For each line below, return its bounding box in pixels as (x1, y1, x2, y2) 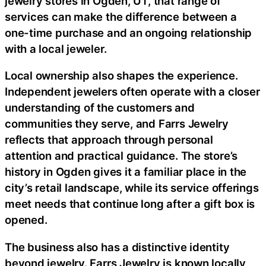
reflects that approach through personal (5, 133, 213, 146)
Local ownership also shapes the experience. (5, 69, 238, 82)
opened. (5, 213, 47, 226)
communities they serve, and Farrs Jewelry (5, 117, 229, 130)
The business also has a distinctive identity (5, 240, 230, 254)
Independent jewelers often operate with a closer (5, 85, 260, 98)
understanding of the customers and (5, 101, 195, 114)
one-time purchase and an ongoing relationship (5, 26, 252, 39)
